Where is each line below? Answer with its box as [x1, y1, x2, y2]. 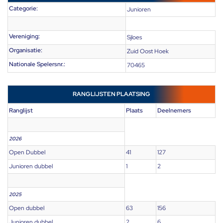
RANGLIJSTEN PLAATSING [73, 90, 150, 99]
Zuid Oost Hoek [127, 47, 169, 56]
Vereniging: [9, 32, 40, 41]
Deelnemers [157, 107, 191, 115]
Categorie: [9, 4, 38, 13]
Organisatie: [9, 46, 42, 55]
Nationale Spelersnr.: [9, 60, 65, 69]
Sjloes [127, 33, 142, 42]
